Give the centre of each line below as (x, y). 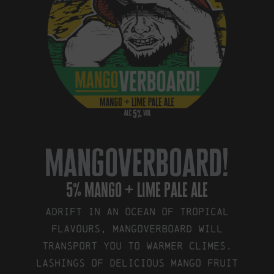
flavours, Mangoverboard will (137, 228)
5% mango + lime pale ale (137, 191)
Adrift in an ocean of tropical (137, 211)
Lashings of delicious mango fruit (137, 262)
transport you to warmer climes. (137, 245)
